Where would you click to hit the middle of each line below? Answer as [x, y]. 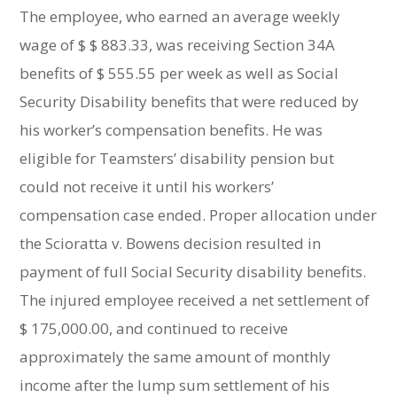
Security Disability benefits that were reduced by [190, 101]
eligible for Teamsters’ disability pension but [177, 158]
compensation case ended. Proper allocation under [198, 215]
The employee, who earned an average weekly [180, 16]
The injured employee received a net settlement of [195, 300]
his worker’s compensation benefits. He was [171, 130]
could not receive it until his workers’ [147, 187]
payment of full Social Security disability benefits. [193, 272]
